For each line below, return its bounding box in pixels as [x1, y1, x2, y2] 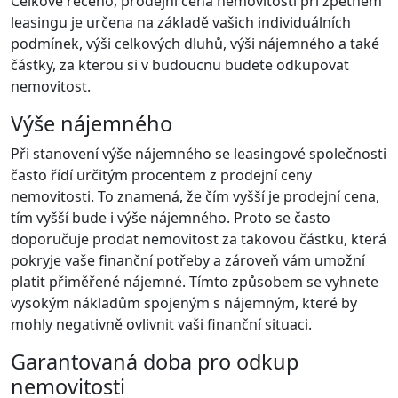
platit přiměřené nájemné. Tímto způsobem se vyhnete [11, 272, 378, 292]
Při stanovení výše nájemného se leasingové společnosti [11, 144, 386, 164]
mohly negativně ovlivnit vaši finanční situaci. [11, 314, 312, 335]
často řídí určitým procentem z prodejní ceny [11, 165, 312, 186]
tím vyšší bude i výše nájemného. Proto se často [11, 208, 330, 228]
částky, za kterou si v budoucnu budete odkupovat [11, 55, 349, 76]
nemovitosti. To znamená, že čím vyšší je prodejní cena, [11, 187, 379, 207]
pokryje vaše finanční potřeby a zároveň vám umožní [11, 251, 365, 271]
